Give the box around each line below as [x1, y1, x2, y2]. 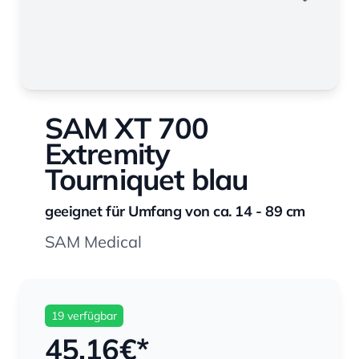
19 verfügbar [51, 309, 117, 323]
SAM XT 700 [45, 110, 209, 146]
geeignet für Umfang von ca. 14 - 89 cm [45, 202, 305, 220]
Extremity [45, 135, 170, 171]
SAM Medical [45, 232, 142, 252]
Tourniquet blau [45, 161, 248, 197]
